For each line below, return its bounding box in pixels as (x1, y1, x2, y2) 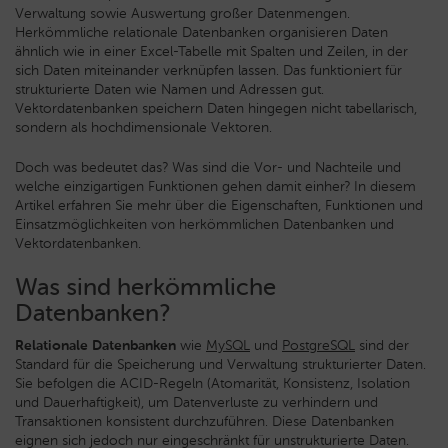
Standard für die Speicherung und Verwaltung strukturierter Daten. (15, 356, 426, 373)
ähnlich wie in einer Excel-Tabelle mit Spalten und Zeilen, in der (15, 43, 408, 60)
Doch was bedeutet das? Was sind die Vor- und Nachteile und (15, 159, 401, 176)
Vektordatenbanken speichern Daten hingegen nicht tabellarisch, (15, 100, 417, 117)
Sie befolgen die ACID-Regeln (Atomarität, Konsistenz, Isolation (15, 375, 410, 392)
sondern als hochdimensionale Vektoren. (15, 119, 272, 136)
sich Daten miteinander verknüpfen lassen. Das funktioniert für (15, 62, 402, 79)
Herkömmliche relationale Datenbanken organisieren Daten (15, 24, 388, 41)
